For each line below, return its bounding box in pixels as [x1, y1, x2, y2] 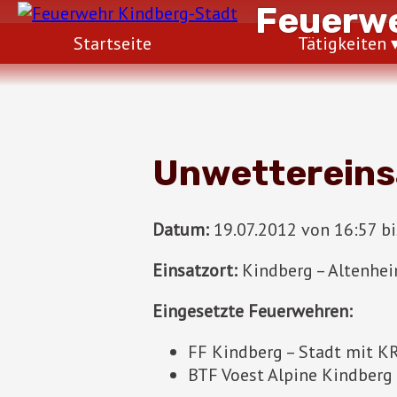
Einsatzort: [152, 258, 237, 282]
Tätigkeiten [297, 32, 386, 55]
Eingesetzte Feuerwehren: [152, 299, 353, 323]
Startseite [73, 32, 152, 55]
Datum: [152, 217, 209, 241]
